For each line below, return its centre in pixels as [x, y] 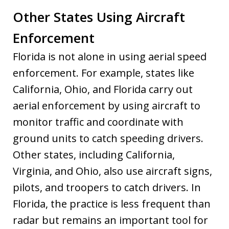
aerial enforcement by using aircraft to [107, 105]
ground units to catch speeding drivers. [108, 138]
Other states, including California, [94, 154]
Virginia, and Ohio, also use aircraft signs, [112, 171]
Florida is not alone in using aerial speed [110, 56]
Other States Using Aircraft [99, 17]
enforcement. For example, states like [104, 73]
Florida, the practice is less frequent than [112, 203]
